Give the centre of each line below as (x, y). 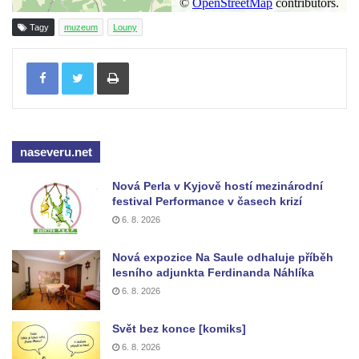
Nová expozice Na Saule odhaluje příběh (223, 257)
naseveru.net (56, 151)
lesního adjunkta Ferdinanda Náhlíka (213, 272)
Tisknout (148, 61)
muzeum (81, 27)
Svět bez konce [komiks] (179, 328)
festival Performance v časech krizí (207, 201)
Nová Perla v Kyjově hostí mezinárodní (218, 186)
